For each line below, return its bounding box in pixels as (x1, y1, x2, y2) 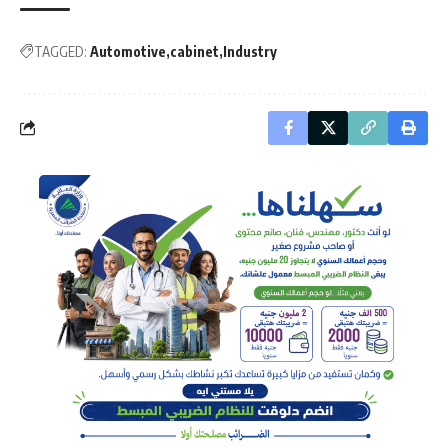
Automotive (90, 42, 166, 60)
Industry (223, 42, 277, 60)
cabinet (170, 42, 219, 60)
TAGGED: (34, 42, 87, 60)
